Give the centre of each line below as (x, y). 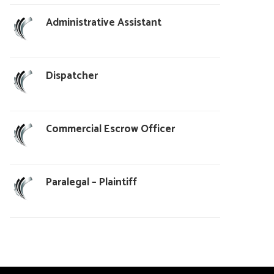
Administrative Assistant (103, 22)
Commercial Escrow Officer (110, 129)
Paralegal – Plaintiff (91, 182)
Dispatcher (72, 76)
